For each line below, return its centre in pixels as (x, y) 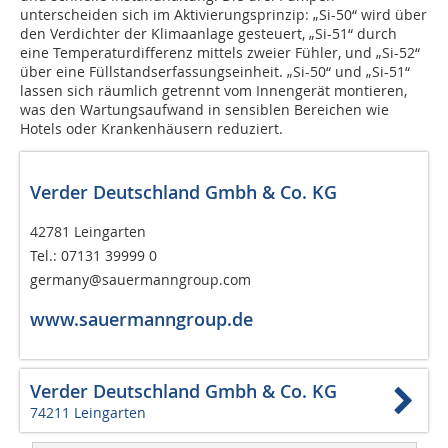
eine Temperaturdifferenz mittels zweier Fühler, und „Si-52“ (220, 53)
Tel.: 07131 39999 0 (93, 256)
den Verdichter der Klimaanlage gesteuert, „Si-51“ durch (208, 34)
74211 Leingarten (88, 413)
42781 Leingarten (88, 232)
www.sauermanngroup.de (141, 319)
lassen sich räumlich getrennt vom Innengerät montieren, (213, 91)
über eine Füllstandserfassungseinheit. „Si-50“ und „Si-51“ (215, 72)
